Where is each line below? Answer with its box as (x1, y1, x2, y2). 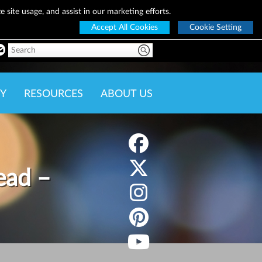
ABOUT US (101, 89, 153, 99)
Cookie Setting (189, 23, 242, 32)
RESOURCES (24, 89, 83, 99)
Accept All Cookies (91, 23, 158, 32)
